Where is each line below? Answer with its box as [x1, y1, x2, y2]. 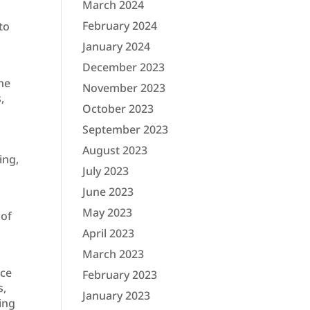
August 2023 [82, 143, 148, 158]
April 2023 [82, 226, 135, 241]
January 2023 [82, 288, 151, 304]
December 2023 [82, 60, 165, 75]
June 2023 [82, 184, 134, 200]
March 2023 [82, 246, 145, 262]
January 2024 [82, 39, 151, 55]
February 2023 [82, 267, 158, 283]
